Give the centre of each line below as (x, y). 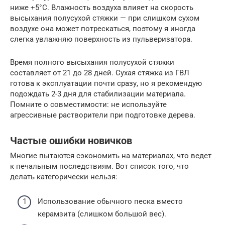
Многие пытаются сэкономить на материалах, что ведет (111, 156)
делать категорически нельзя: (64, 177)
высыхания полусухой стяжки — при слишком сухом (105, 18)
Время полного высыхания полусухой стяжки (92, 63)
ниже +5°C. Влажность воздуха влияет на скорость (102, 8)
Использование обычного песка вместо (110, 201)
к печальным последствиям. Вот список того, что (99, 166)
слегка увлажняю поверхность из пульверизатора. (101, 39)
